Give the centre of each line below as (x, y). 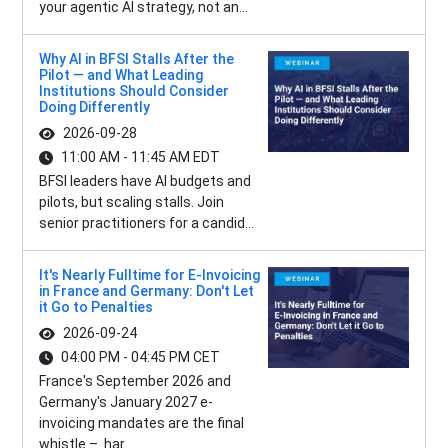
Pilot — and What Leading (120, 75)
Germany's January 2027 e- (125, 402)
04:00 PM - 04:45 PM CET (140, 357)
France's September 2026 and (134, 381)
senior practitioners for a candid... (146, 223)
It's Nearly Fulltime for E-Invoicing (149, 275)
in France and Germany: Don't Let (146, 291)
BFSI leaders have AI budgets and (144, 181)
